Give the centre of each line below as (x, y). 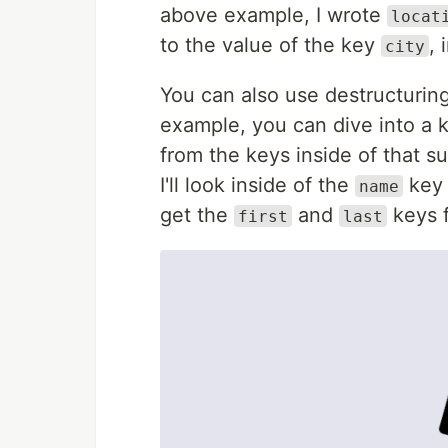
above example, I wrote (273, 14)
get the (197, 214)
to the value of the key (270, 44)
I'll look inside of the (257, 184)
